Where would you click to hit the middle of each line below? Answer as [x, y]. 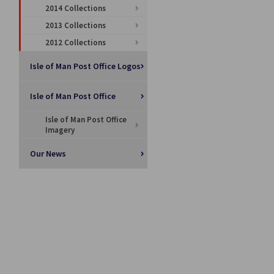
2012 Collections [76, 43]
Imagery [60, 130]
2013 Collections [76, 25]
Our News [48, 154]
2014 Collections [76, 8]
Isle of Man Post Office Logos [85, 66]
